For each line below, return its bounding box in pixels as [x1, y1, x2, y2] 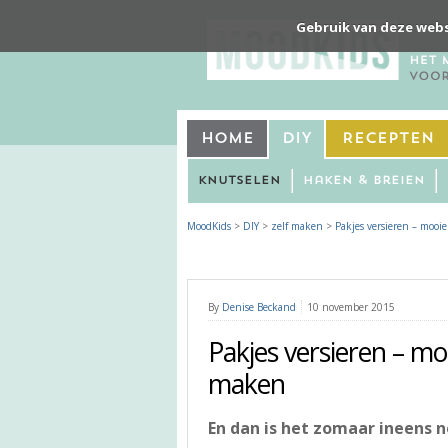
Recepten [342, 131, 434, 147]
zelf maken [271, 218, 323, 233]
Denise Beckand [222, 299, 296, 314]
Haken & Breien [303, 174, 425, 187]
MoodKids [187, 218, 231, 233]
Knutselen [198, 174, 281, 187]
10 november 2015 [307, 299, 395, 314]
